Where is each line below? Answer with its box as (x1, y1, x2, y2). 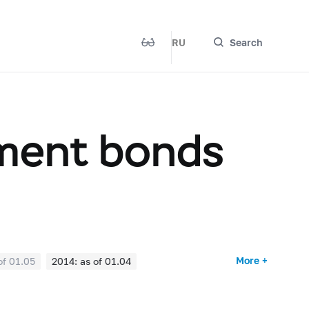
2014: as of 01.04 (51, 255, 131, 267)
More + (236, 254, 268, 266)
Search (230, 36, 263, 48)
